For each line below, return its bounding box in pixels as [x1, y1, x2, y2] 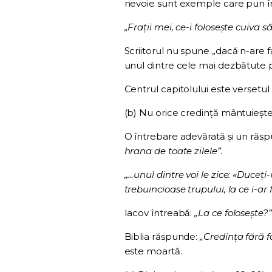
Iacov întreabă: [124, 207, 195, 219]
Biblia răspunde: [124, 231, 200, 243]
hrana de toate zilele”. [124, 145, 223, 157]
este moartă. [124, 245, 182, 257]
